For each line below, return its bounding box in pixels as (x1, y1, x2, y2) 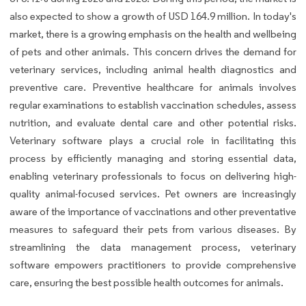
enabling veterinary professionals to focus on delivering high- (10, 169, 296, 182)
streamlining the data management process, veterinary (10, 240, 296, 253)
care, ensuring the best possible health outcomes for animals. (10, 275, 286, 289)
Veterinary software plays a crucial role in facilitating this (10, 133, 296, 147)
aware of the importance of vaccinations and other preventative (10, 204, 296, 218)
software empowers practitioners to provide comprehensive (10, 258, 296, 271)
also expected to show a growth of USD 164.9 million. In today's (10, 9, 296, 23)
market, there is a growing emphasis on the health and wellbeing (10, 27, 296, 40)
